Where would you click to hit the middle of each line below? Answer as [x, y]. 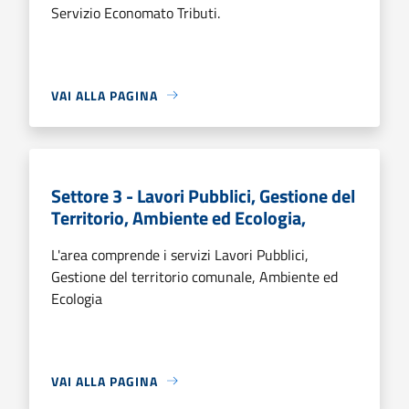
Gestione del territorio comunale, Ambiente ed [194, 276]
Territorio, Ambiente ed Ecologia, [178, 217]
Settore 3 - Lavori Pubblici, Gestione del [203, 195]
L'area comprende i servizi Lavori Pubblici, [180, 254]
